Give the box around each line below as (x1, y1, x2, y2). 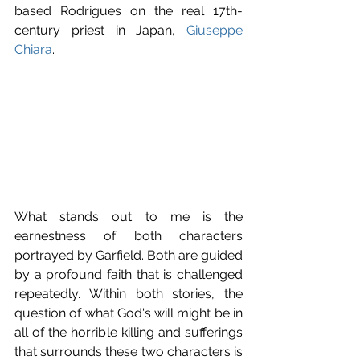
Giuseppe (186, 22, 243, 39)
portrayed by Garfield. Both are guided (14, 247, 243, 264)
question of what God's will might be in (14, 305, 243, 321)
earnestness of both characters (14, 228, 243, 244)
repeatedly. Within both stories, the (14, 286, 243, 302)
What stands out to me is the (14, 209, 243, 225)
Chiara (14, 42, 52, 58)
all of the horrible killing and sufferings (14, 325, 243, 341)
